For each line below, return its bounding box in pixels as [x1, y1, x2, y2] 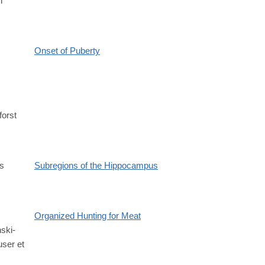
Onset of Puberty [34, 46, 100, 56]
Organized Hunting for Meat [34, 211, 141, 221]
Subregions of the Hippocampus [34, 160, 158, 171]
